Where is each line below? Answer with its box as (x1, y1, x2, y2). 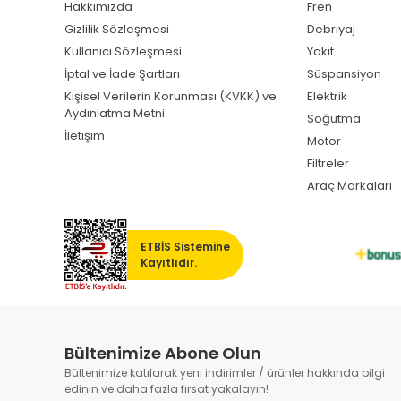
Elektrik (307, 87, 348, 105)
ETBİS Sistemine (141, 238, 230, 254)
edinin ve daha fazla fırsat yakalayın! (64, 380, 269, 397)
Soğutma (307, 109, 362, 127)
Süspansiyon (307, 64, 382, 82)
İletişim (64, 126, 105, 144)
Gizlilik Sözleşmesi (64, 20, 169, 38)
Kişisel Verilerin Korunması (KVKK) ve (64, 87, 277, 105)
